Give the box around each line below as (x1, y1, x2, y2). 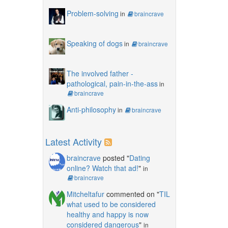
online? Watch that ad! (66, 162, 138, 173)
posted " (100, 152, 129, 163)
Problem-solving (66, 8, 119, 18)
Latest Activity (45, 134, 102, 148)
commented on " (104, 188, 159, 199)
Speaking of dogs (66, 38, 123, 48)
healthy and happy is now (66, 209, 149, 219)
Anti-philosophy (66, 104, 116, 115)
